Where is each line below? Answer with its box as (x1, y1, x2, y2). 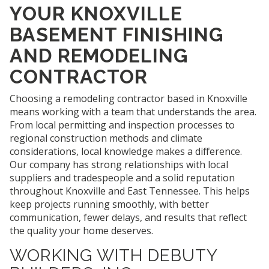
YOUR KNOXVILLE (10, 2, 183, 25)
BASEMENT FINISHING (10, 23, 223, 46)
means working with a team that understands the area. (10, 105, 256, 119)
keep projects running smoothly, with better (10, 198, 209, 211)
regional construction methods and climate (10, 131, 202, 145)
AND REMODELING (10, 44, 188, 67)
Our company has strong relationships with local (10, 158, 228, 172)
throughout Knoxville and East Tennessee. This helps (10, 184, 250, 198)
